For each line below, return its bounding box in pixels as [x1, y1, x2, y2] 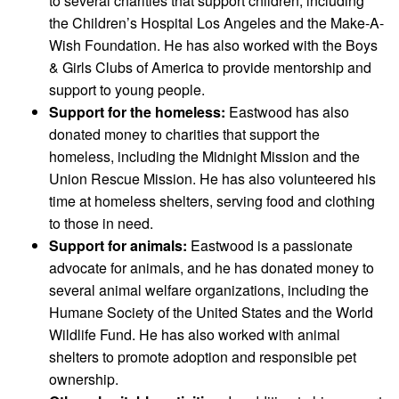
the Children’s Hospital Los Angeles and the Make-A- [49, 12, 384, 34]
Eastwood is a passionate [187, 235, 353, 256]
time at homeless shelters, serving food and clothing [49, 191, 375, 212]
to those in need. [49, 213, 153, 234]
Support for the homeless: [49, 102, 225, 123]
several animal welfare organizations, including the [49, 280, 369, 301]
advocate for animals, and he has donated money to [49, 257, 374, 279]
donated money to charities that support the [49, 124, 320, 145]
